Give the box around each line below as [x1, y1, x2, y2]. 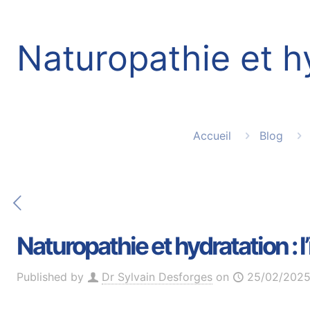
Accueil [193, 129, 231, 143]
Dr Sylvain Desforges [102, 270, 212, 284]
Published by [17, 270, 84, 284]
